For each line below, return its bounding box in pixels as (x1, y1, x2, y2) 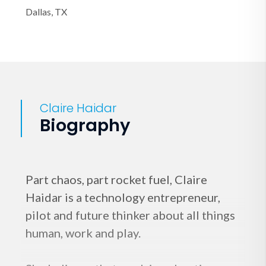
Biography (40, 113, 130, 138)
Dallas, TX (26, 6, 67, 18)
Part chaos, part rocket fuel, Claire (26, 172, 207, 187)
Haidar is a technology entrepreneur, (26, 190, 220, 205)
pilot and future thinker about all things (26, 208, 235, 223)
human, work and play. (26, 226, 141, 240)
